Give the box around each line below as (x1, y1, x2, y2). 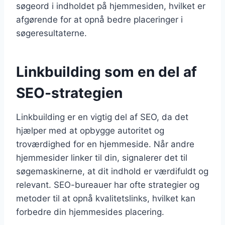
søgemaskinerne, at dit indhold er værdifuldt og (16, 166, 208, 176)
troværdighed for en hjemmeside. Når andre (16, 139, 194, 149)
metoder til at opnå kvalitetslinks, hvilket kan (16, 193, 195, 203)
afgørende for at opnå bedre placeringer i (16, 14, 183, 25)
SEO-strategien (16, 84, 123, 101)
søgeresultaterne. (16, 28, 87, 38)
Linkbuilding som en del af (16, 63, 197, 80)
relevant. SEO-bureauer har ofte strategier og (16, 179, 199, 190)
